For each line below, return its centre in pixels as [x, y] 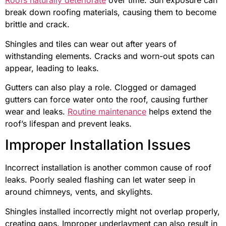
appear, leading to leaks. [52, 68]
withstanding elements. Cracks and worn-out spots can [110, 56]
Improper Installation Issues [98, 145]
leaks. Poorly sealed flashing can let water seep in [100, 180]
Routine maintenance [107, 112]
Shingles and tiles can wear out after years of [91, 44]
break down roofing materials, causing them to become [111, 12]
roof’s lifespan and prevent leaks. [68, 124]
